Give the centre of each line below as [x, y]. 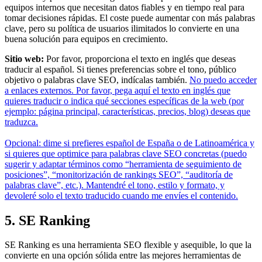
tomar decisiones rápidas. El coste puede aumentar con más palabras [130, 18]
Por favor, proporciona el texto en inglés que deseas [140, 58]
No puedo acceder [223, 80]
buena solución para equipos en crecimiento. [86, 39]
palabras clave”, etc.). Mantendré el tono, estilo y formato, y [115, 185]
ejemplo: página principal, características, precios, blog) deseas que [127, 111]
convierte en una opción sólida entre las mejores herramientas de [123, 256]
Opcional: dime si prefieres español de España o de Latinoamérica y [130, 143]
